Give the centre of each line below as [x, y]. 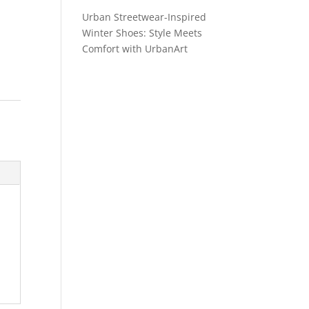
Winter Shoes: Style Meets [142, 33]
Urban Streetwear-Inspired [144, 17]
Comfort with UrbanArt [135, 49]
